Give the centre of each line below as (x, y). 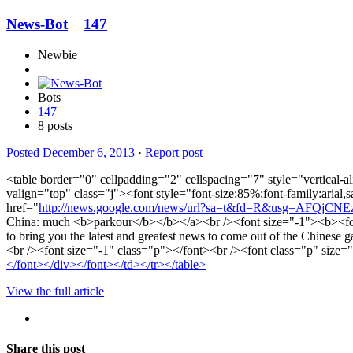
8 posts (55, 125)
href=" (22, 207)
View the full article (55, 291)
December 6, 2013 (89, 152)
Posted (24, 152)
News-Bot (37, 24)
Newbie (58, 54)
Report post (174, 152)
